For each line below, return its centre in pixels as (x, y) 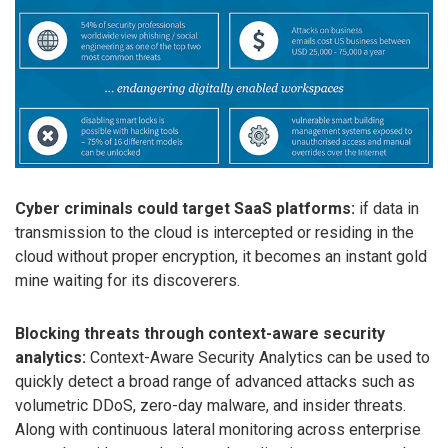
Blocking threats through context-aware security (200, 333)
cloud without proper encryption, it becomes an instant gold (221, 256)
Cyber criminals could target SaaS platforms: (185, 208)
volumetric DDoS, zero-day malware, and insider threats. (210, 405)
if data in (387, 208)
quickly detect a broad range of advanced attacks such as (215, 381)
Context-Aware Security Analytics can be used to (258, 357)
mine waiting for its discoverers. (127, 280)
